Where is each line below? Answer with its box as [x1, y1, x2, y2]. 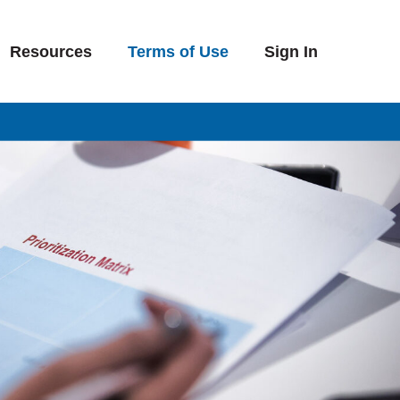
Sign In [264, 42, 318, 61]
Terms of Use [128, 42, 229, 61]
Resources [10, 42, 92, 61]
